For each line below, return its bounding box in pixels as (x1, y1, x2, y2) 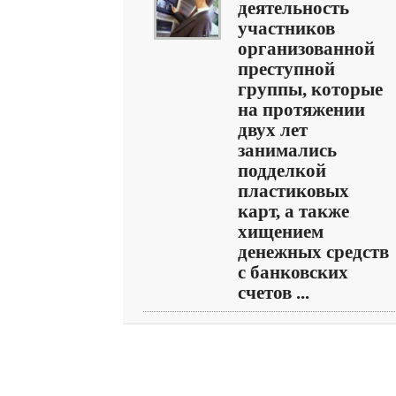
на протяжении (238, 100, 365, 119)
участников (238, 19, 335, 38)
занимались (238, 141, 337, 160)
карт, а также (238, 202, 349, 221)
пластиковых (238, 181, 349, 201)
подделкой (238, 161, 326, 180)
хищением (238, 222, 324, 241)
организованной (238, 39, 375, 58)
